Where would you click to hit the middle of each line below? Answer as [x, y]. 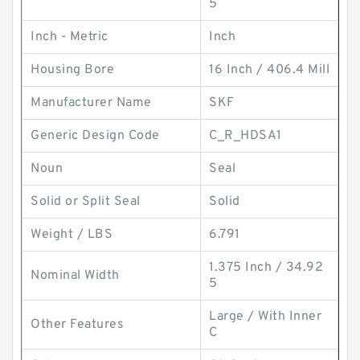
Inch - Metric [70, 37]
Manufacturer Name [91, 103]
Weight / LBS [72, 235]
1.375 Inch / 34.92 [266, 268]
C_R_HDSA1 [245, 136]
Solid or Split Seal [86, 202]
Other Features [77, 325]
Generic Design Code [95, 136]
